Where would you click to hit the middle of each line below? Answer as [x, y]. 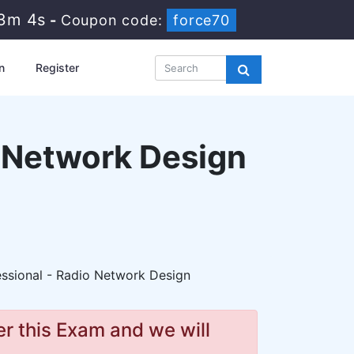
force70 [201, 20]
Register [57, 68]
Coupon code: [113, 20]
